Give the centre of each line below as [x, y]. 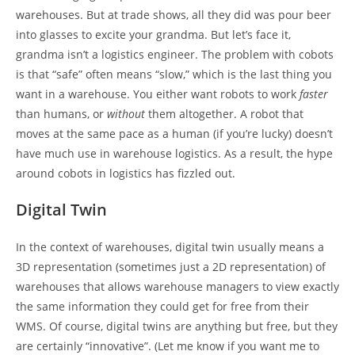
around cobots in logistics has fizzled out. [126, 173]
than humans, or [61, 113]
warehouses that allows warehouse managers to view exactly [177, 286]
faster [314, 94]
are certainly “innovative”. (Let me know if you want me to [168, 345]
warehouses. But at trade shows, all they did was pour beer [174, 14]
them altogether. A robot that [226, 113]
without [128, 113]
